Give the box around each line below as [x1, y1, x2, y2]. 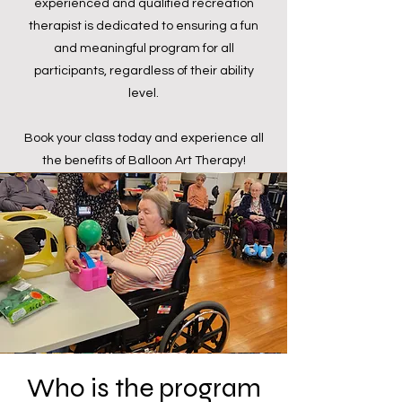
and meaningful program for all [53, 41, 234, 55]
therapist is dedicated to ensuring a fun [29, 19, 258, 32]
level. [128, 86, 159, 100]
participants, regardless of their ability [33, 64, 254, 77]
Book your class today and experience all [23, 131, 264, 144]
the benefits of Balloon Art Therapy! [41, 153, 246, 167]
